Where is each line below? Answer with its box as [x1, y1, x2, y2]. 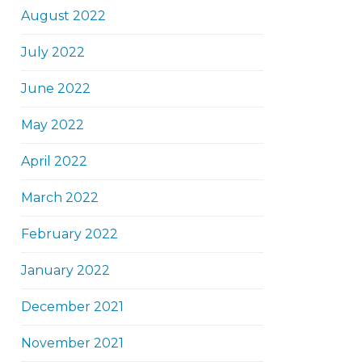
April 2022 [21, 154, 87, 169]
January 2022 [21, 263, 110, 278]
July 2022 [21, 44, 85, 60]
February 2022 [21, 226, 118, 242]
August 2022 [21, 8, 106, 23]
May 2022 [21, 117, 84, 133]
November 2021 [21, 335, 124, 351]
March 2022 [21, 190, 99, 205]
